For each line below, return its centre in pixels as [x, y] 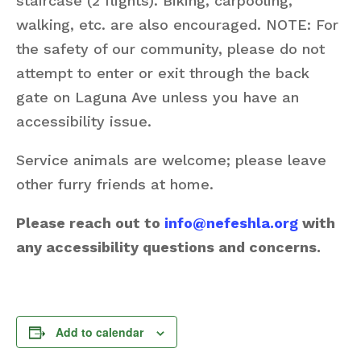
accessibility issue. [84, 121]
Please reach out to [90, 223]
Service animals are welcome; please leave [171, 160]
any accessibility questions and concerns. [168, 247]
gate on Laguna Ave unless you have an [158, 97]
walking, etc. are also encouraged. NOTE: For [177, 25]
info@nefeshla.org [231, 223]
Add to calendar [100, 332]
